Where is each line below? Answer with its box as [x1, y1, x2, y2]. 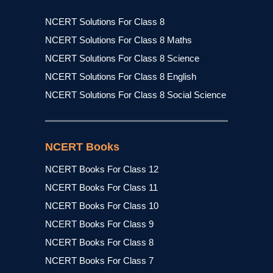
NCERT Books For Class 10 [45, 200, 158, 211]
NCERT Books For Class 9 [45, 219, 154, 229]
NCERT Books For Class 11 [45, 182, 158, 193]
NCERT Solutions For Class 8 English [45, 71, 196, 82]
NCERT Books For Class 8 [45, 237, 154, 247]
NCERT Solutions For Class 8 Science [45, 53, 199, 63]
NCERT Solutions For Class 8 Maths [45, 35, 192, 45]
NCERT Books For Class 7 [45, 255, 154, 266]
